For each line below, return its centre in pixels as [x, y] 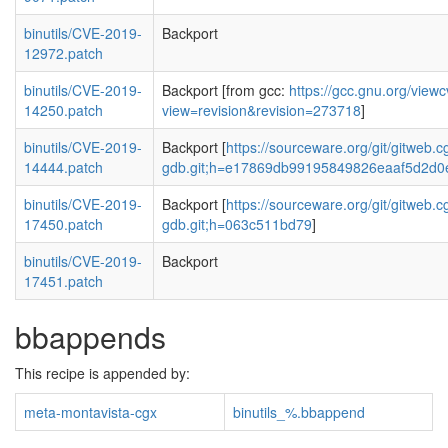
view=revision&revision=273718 [261, 110]
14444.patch [63, 167]
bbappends [90, 336]
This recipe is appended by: [102, 373]
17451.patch [63, 281]
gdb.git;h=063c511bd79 [237, 224]
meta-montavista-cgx [90, 412]
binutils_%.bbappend [299, 412]
